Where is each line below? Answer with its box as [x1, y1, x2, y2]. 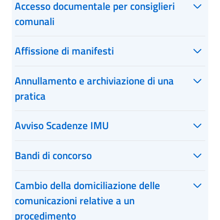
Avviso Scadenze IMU [15, 117, 109, 133]
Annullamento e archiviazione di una [15, 73, 174, 88]
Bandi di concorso [15, 147, 92, 163]
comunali [15, 13, 55, 29]
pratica [15, 88, 46, 104]
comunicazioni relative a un [15, 192, 135, 208]
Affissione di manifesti [15, 43, 114, 58]
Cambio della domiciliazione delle [15, 177, 160, 193]
